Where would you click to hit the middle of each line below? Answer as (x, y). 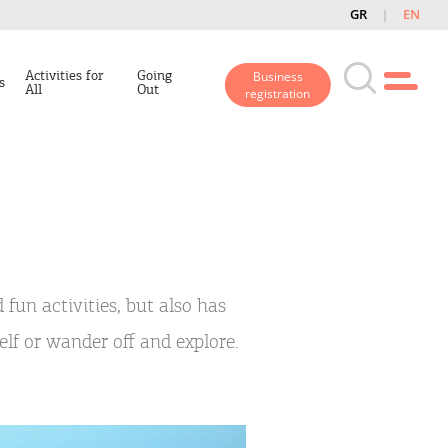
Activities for (64, 75)
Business (277, 76)
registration (278, 93)
